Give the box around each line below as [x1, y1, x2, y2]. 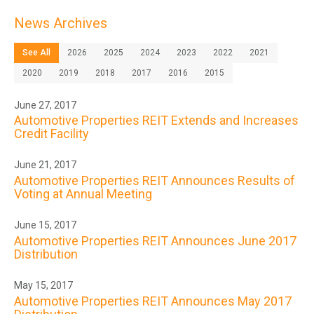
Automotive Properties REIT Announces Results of [14, 173, 295, 188]
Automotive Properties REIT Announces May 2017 [14, 293, 292, 308]
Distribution [14, 246, 78, 261]
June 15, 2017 [14, 219, 76, 231]
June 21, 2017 [14, 159, 76, 171]
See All [22, 47, 50, 57]
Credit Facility [14, 126, 89, 142]
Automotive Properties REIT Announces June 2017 [14, 233, 296, 248]
